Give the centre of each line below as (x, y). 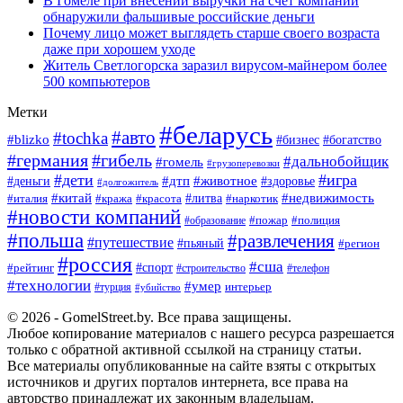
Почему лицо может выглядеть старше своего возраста (211, 32)
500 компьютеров (97, 81)
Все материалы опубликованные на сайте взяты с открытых (192, 365)
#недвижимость (328, 197)
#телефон (308, 268)
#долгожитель (128, 181)
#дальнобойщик (336, 161)
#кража (114, 198)
